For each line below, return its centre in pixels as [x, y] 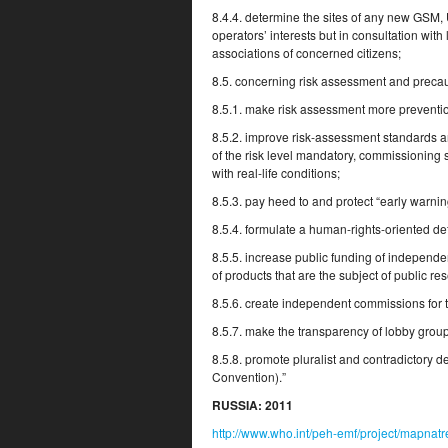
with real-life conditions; [276, 172]
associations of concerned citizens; [306, 52]
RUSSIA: [237, 405]
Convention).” [249, 376]
